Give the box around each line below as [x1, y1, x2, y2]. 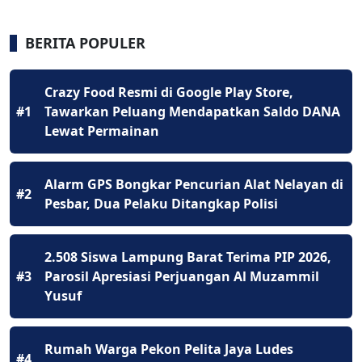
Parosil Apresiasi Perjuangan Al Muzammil [44, 267, 319, 286]
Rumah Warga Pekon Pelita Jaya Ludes [44, 340, 293, 359]
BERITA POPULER [25, 33, 145, 53]
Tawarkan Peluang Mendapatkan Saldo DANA [44, 103, 340, 121]
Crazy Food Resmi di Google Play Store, [44, 83, 293, 102]
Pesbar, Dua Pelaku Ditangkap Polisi [44, 195, 278, 213]
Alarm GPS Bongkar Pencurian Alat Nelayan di [44, 175, 343, 194]
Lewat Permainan [44, 122, 159, 141]
